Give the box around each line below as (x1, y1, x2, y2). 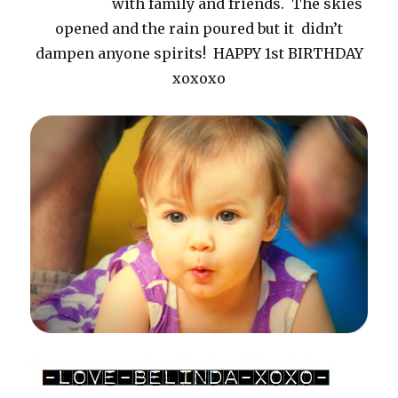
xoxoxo (172, 69, 226, 87)
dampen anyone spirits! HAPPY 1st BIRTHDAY (35, 44, 363, 62)
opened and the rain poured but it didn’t (55, 20, 343, 37)
